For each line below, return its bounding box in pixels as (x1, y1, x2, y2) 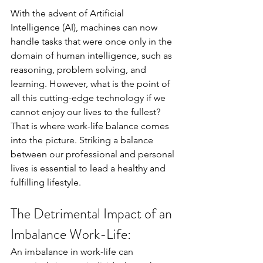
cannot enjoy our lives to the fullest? (11, 106, 163, 117)
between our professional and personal (11, 148, 177, 160)
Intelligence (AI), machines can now (11, 21, 160, 33)
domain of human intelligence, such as (11, 49, 174, 61)
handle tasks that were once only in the (11, 35, 174, 47)
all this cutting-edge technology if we (11, 92, 168, 103)
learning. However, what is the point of (11, 77, 173, 89)
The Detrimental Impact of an (11, 203, 175, 224)
